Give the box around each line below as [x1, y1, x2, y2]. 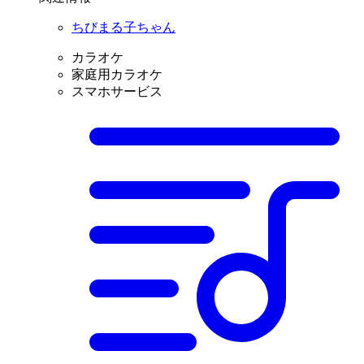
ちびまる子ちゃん [71, 20, 175, 35]
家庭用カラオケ [71, 67, 162, 82]
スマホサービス [71, 84, 162, 99]
